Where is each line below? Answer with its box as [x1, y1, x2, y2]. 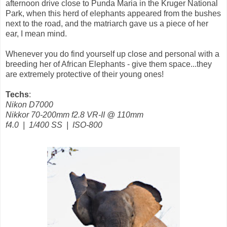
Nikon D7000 [6, 100, 53, 109]
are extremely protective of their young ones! [6, 70, 164, 79]
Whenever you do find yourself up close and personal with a [6, 50, 219, 59]
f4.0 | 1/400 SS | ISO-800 [6, 121, 102, 130]
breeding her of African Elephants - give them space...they [6, 60, 212, 69]
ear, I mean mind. [6, 29, 67, 39]
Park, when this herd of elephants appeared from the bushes [6, 9, 221, 18]
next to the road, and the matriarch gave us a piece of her [6, 19, 208, 28]
